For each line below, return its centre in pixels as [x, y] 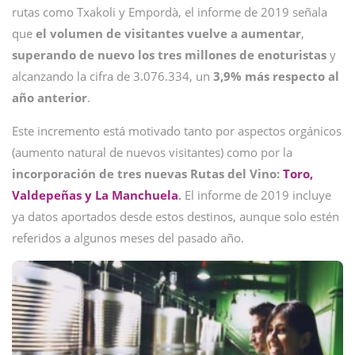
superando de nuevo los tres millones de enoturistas [171, 55]
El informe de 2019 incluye [256, 195]
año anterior [50, 97]
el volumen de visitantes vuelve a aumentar [168, 33]
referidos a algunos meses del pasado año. [128, 238]
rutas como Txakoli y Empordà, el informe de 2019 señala [170, 12]
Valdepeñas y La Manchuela [95, 195]
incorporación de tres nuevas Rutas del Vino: [146, 174]
